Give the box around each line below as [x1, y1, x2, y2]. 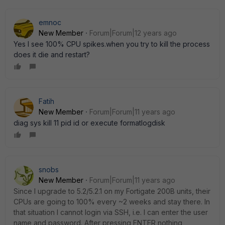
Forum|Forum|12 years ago [89, 29, 177, 37]
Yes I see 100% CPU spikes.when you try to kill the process [14, 40, 210, 48]
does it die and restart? [14, 50, 90, 59]
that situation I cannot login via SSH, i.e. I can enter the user [14, 208, 208, 216]
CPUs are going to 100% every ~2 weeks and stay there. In [14, 197, 210, 206]
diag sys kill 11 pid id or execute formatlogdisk [14, 119, 165, 127]
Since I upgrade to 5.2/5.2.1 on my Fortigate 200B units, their [14, 187, 210, 195]
